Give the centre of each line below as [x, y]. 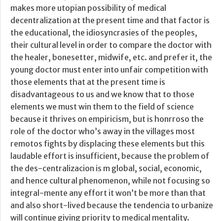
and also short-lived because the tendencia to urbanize [112, 205]
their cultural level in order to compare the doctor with [111, 45]
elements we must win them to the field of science [102, 107]
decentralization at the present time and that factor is [110, 20]
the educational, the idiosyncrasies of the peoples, [104, 33]
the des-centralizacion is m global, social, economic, [106, 168]
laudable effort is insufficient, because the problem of [110, 156]
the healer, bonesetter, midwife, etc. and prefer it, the [111, 57]
